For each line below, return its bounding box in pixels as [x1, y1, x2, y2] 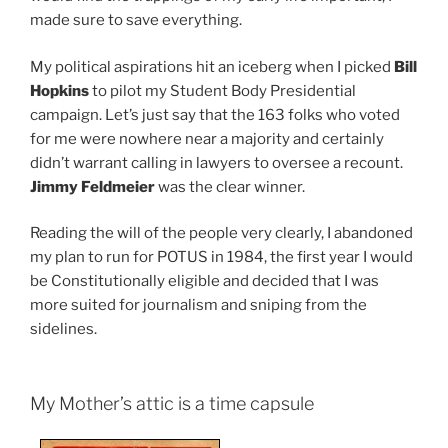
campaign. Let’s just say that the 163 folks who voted [30, 105, 400, 124]
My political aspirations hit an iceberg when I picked [30, 57, 394, 76]
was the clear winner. [155, 177, 305, 196]
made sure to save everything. [30, 11, 242, 29]
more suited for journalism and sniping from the [30, 296, 367, 314]
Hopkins [30, 81, 89, 100]
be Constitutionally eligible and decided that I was [30, 272, 379, 290]
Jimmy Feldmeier [30, 177, 155, 196]
